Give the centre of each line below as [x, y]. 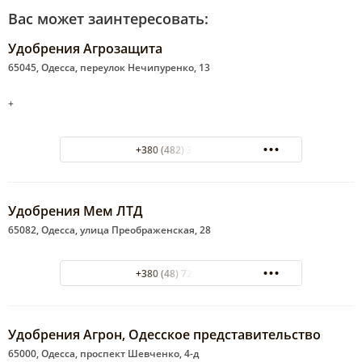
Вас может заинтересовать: [108, 19]
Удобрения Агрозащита [85, 49]
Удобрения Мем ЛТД [76, 211]
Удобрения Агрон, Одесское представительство [164, 335]
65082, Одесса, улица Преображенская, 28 [109, 230]
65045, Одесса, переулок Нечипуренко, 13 [109, 68]
